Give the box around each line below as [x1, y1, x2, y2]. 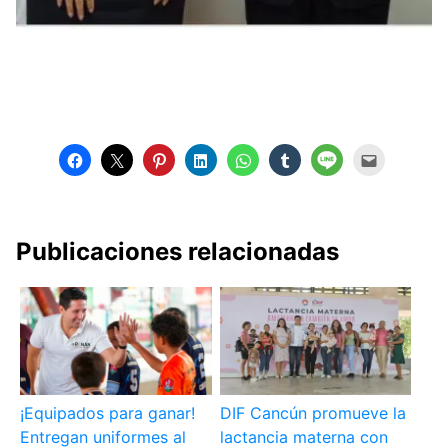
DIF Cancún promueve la [219, 403, 406, 424]
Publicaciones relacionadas [16, 237, 339, 267]
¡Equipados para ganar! [20, 403, 196, 424]
